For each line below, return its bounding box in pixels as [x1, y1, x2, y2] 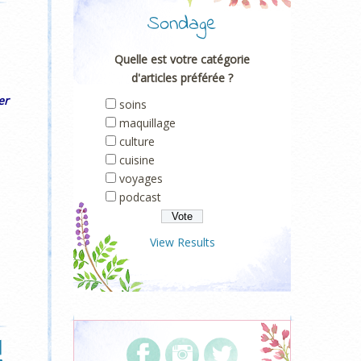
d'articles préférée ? [131, 70, 233, 85]
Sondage [147, 10, 217, 39]
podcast [119, 189, 161, 205]
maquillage [119, 115, 176, 131]
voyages [119, 171, 163, 186]
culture [119, 134, 155, 149]
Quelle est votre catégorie [114, 52, 250, 67]
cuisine [119, 152, 155, 168]
